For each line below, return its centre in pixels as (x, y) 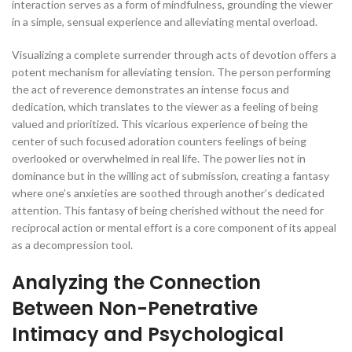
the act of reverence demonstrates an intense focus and (150, 89)
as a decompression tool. (72, 245)
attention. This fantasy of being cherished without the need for (168, 210)
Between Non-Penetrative (135, 308)
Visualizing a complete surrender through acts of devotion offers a (174, 55)
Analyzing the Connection (136, 282)
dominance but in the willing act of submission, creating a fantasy (170, 176)
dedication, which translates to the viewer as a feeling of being (165, 106)
